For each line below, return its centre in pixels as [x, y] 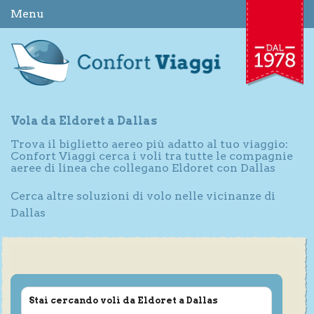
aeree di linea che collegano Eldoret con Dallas [143, 168]
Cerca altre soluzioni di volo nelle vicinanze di [143, 196]
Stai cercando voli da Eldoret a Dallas [123, 300]
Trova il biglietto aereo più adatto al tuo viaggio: [149, 144]
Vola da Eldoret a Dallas [84, 121]
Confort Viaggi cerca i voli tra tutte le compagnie [152, 156]
